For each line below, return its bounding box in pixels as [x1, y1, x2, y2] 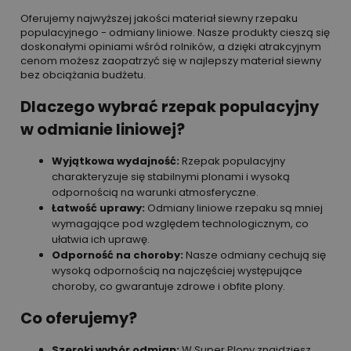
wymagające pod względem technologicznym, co [52, 215, 309, 231]
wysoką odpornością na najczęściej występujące [52, 262, 302, 278]
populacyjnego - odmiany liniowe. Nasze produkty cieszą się [20, 25, 330, 41]
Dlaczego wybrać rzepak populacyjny [20, 96, 319, 118]
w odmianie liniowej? [20, 118, 185, 140]
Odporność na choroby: [52, 247, 183, 262]
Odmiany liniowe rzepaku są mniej [145, 200, 323, 215]
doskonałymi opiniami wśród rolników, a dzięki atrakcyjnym [20, 39, 321, 55]
